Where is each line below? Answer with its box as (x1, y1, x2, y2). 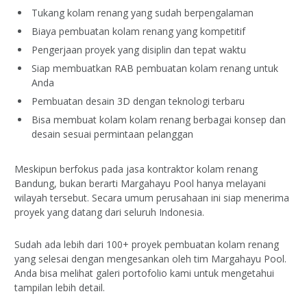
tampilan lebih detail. (14, 280, 105, 294)
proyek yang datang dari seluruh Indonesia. (14, 206, 204, 219)
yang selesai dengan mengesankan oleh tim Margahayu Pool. (14, 251, 286, 265)
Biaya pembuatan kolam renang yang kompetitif (32, 24, 245, 38)
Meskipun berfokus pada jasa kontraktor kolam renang (14, 162, 258, 175)
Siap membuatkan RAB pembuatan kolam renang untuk (32, 62, 278, 75)
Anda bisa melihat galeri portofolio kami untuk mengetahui (14, 266, 274, 280)
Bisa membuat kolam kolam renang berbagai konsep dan (32, 113, 286, 127)
